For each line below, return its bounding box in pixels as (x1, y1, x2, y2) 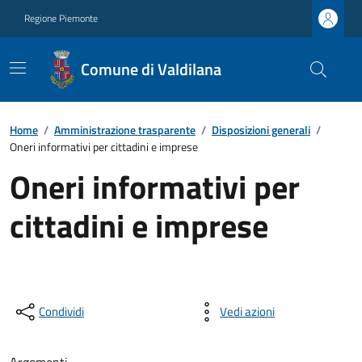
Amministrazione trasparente (54, 121, 196, 138)
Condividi (39, 302, 84, 321)
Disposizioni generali (212, 121, 310, 138)
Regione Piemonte (24, 11, 98, 26)
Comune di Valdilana (80, 57, 221, 82)
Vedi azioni (220, 302, 275, 321)
